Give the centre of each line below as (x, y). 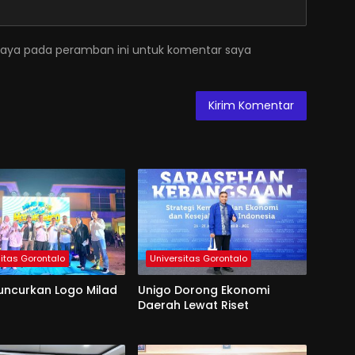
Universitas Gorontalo (198, 258)
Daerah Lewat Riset (193, 305)
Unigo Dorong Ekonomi (203, 290)
